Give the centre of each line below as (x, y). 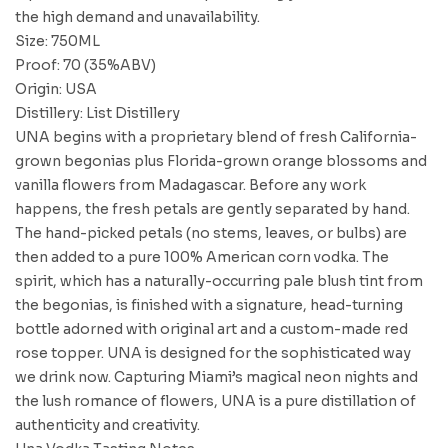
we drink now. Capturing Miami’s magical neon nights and (216, 377)
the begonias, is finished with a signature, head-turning (209, 305)
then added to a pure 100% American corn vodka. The (202, 257)
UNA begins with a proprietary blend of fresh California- (216, 137)
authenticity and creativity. (107, 425)
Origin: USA (56, 89)
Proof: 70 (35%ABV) (85, 65)
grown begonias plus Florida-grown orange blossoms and (221, 161)
